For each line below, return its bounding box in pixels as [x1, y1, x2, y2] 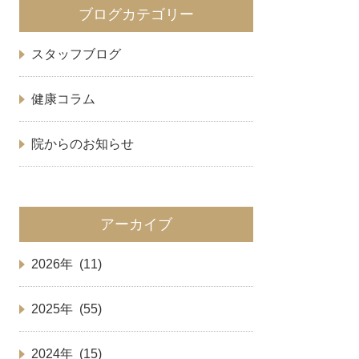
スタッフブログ [31, 47, 122, 62]
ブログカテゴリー [79, 6, 195, 23]
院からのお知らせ [31, 137, 135, 151]
